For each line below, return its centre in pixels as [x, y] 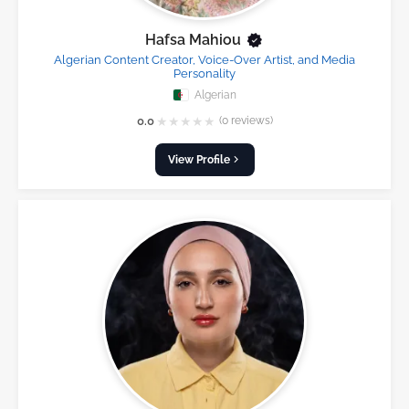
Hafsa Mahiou [193, 40]
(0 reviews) [246, 121]
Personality [204, 73]
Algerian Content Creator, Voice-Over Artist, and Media [204, 60]
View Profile [199, 159]
